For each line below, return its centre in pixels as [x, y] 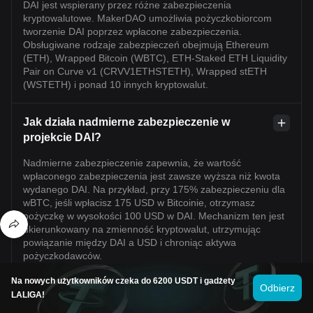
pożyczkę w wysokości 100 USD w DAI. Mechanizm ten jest [154, 216]
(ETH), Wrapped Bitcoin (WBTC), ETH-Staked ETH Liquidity [155, 58]
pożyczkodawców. [63, 255]
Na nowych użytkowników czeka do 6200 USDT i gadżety [123, 281]
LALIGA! [28, 295]
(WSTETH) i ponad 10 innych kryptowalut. [116, 84]
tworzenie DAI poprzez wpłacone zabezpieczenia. [132, 31]
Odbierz [277, 288]
